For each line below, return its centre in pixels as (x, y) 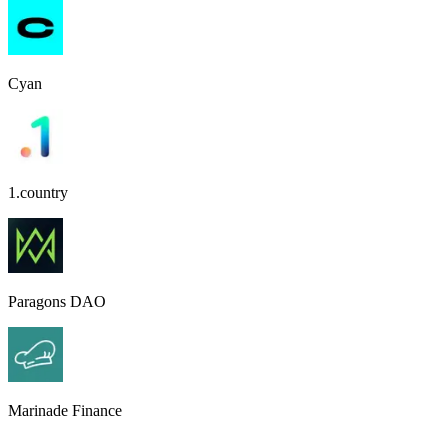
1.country (38, 192)
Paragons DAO (57, 301)
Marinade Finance (65, 410)
